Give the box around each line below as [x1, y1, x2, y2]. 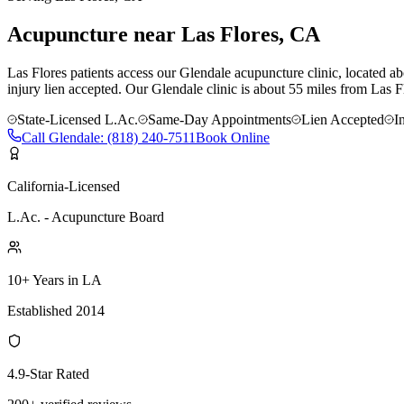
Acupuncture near [7, 22, 181, 46]
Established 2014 [7, 302, 105, 318]
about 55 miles [253, 80, 336, 96]
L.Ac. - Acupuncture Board [7, 208, 164, 225]
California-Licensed [7, 178, 120, 194]
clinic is [203, 80, 253, 96]
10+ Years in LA [7, 271, 102, 288]
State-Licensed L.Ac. [17, 111, 138, 127]
